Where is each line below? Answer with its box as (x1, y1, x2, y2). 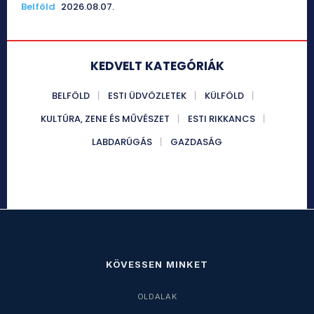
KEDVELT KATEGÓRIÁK (90, 57, 224, 74)
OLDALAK (137, 291, 177, 301)
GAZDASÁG (170, 135, 222, 149)
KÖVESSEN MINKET (106, 258, 208, 270)
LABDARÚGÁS (92, 135, 152, 149)
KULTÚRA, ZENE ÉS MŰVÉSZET (41, 111, 170, 125)
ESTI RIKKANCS (188, 111, 255, 125)
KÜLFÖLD (205, 88, 244, 102)
